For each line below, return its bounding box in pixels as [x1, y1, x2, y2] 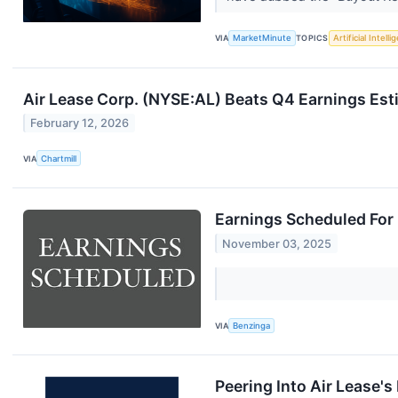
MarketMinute [233, 33, 292, 44]
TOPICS [296, 33, 329, 44]
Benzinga [233, 321, 271, 331]
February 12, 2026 [30, 116, 130, 131]
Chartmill [41, 153, 77, 163]
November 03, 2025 [222, 236, 332, 251]
